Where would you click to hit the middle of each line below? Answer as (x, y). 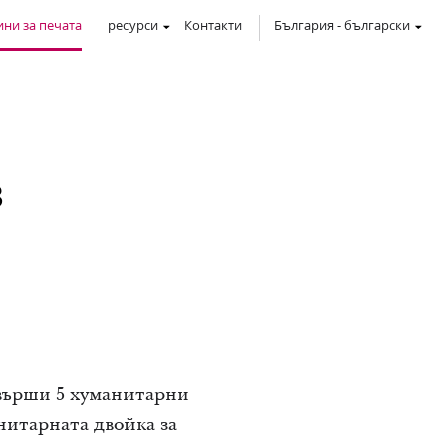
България (304, 25)
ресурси (133, 25)
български (377, 25)
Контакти (213, 25)
